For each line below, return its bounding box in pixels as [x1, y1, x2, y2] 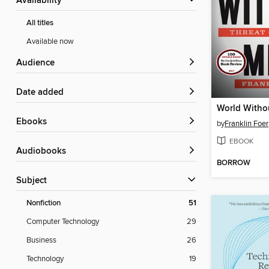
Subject [22, 175, 47, 187]
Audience [22, 58, 55, 69]
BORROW [217, 158, 250, 169]
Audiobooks [22, 146, 66, 157]
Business [26, 235, 56, 246]
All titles [26, 18, 53, 29]
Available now [26, 37, 74, 47]
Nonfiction [26, 198, 61, 209]
